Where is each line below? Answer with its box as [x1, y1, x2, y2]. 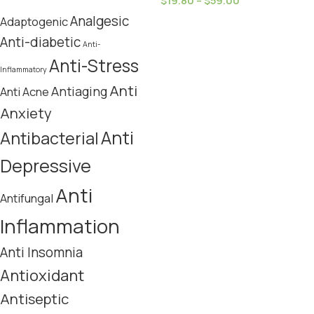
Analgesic [70, 12, 129, 30]
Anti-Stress [49, 54, 139, 77]
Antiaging [51, 83, 107, 100]
